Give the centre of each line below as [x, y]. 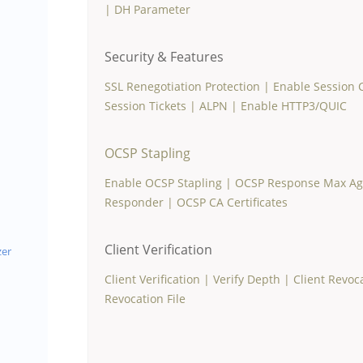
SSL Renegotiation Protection [182, 86]
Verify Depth [247, 279]
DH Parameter [152, 9]
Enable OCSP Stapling [163, 183]
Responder [134, 202]
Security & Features [164, 57]
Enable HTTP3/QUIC [294, 106]
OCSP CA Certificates [232, 202]
